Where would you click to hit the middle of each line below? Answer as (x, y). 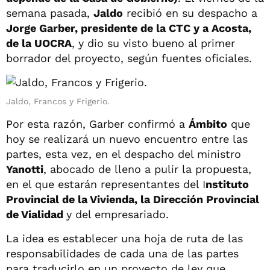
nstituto (227, 184)
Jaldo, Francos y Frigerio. (58, 101)
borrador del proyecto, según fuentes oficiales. (129, 58)
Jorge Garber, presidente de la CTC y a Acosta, (129, 28)
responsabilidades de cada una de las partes (122, 253)
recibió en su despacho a (190, 13)
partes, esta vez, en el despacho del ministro (124, 154)
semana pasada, (50, 13)
